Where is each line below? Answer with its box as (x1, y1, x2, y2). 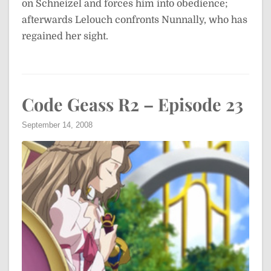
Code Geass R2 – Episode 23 (22, 92, 243, 116)
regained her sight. (22, 30, 108, 42)
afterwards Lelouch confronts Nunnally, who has (22, 14, 247, 25)
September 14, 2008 (22, 120, 93, 129)
